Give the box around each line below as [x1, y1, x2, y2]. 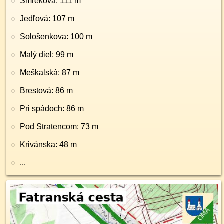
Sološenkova [20, 32, 66, 41]
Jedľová [20, 14, 48, 23]
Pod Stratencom [20, 122, 77, 131]
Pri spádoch [20, 104, 62, 113]
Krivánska [20, 140, 55, 149]
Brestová [20, 86, 51, 95]
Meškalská [20, 68, 58, 77]
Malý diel [20, 50, 52, 59]
